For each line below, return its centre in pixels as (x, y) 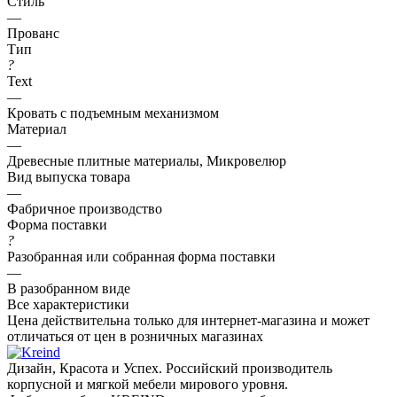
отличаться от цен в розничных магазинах (135, 336)
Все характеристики (68, 304)
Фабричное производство (85, 208)
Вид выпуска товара (69, 176)
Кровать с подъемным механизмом (113, 113)
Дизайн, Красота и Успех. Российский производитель (170, 368)
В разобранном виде (69, 288)
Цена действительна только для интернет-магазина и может (188, 320)
